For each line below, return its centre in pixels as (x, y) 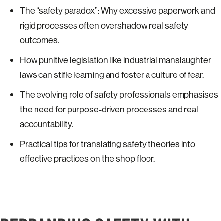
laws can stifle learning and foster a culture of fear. (112, 75)
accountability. (46, 124)
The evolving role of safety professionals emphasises (119, 94)
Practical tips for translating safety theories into (108, 144)
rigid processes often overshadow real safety (104, 25)
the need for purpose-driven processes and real (109, 109)
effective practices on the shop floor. (87, 159)
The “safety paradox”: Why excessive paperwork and (117, 11)
